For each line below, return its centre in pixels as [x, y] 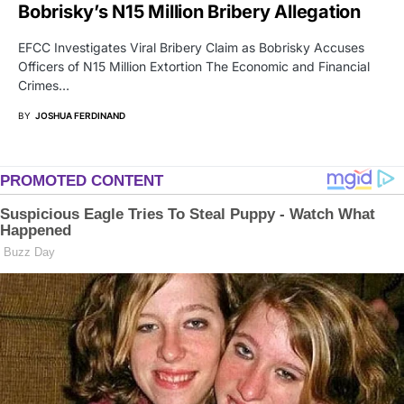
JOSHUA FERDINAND [80, 116]
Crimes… [44, 86]
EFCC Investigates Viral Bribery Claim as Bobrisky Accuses [191, 48]
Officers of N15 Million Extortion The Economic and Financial [194, 67]
